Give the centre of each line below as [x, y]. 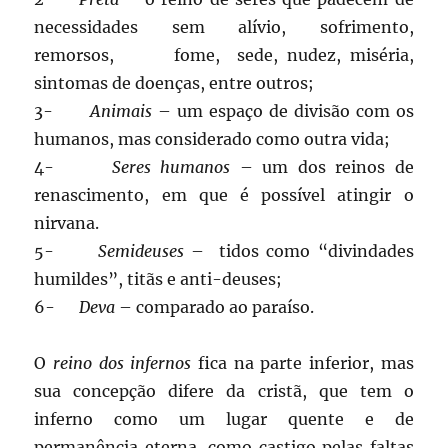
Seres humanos [171, 167]
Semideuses [141, 251]
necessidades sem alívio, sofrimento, [224, 27]
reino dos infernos [122, 363]
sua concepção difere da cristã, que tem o [224, 391]
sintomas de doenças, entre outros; [174, 83]
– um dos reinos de [322, 167]
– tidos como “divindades [299, 251]
